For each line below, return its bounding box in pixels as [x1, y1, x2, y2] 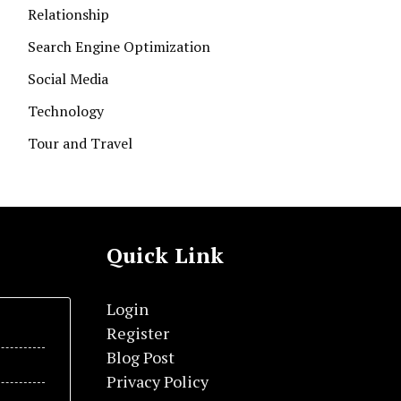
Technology [28, 101, 104, 121]
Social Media [28, 69, 108, 89]
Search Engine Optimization [28, 37, 210, 56]
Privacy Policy [106, 371, 209, 392]
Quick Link [106, 241, 224, 269]
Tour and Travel [28, 133, 132, 153]
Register [106, 322, 169, 344]
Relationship [28, 4, 109, 24]
